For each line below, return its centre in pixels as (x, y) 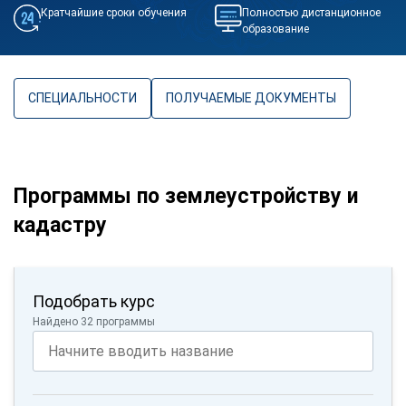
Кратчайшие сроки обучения (114, 12)
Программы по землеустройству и (186, 196)
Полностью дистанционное (311, 12)
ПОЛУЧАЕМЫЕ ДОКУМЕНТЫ (251, 97)
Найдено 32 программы (94, 321)
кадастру (60, 225)
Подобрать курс (94, 301)
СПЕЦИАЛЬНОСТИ (82, 97)
